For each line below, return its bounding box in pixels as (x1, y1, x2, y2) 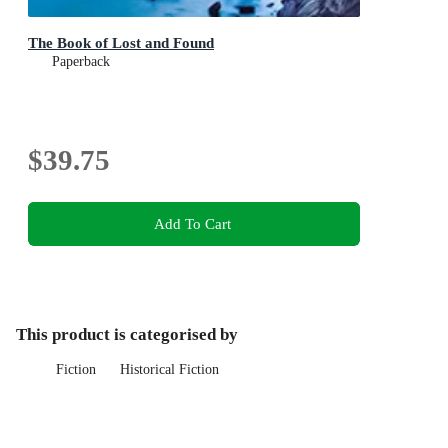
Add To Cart (153, 214, 231, 232)
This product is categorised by (16, 324, 238, 344)
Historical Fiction (120, 361, 219, 377)
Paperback (52, 54, 110, 70)
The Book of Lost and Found (28, 34, 214, 52)
